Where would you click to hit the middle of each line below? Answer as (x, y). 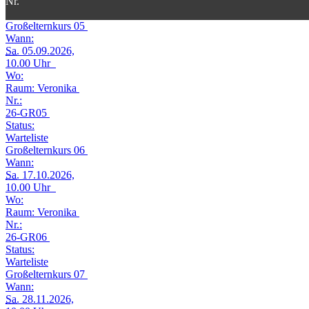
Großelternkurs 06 (47, 150)
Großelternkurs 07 (47, 274)
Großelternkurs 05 (47, 26)
